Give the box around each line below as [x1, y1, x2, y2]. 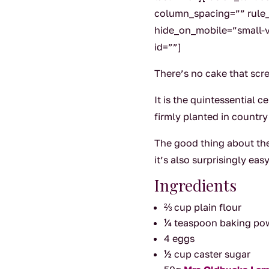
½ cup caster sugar [164, 248, 253, 261]
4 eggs [164, 232, 198, 245]
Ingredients [154, 175, 237, 196]
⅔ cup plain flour [164, 201, 242, 214]
